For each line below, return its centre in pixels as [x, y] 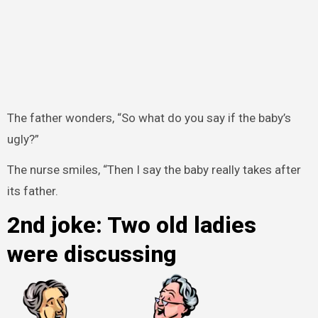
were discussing [92, 254]
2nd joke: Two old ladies [131, 225]
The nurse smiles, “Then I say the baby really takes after [154, 170]
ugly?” [23, 139]
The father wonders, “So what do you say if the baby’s [149, 118]
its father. [32, 191]
